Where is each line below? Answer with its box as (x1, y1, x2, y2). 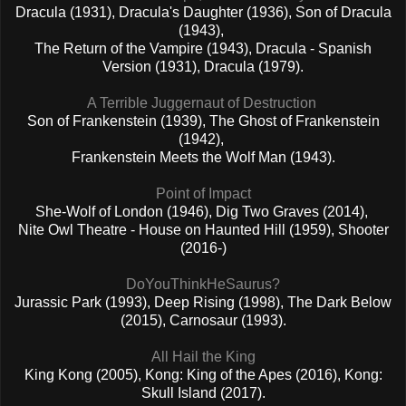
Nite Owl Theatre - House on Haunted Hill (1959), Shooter (17, 221, 389, 237)
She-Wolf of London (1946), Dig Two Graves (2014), (34, 203, 372, 219)
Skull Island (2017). (140, 384, 266, 401)
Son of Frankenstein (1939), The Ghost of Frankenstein (26, 112, 380, 129)
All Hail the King (150, 348, 256, 364)
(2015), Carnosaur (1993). (120, 312, 286, 328)
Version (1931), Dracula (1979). (102, 58, 304, 74)
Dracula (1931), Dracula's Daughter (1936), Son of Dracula (14, 4, 391, 20)
